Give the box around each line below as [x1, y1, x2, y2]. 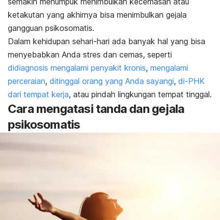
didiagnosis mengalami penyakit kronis [8, 63, 146, 73]
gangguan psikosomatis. [8, 23, 94, 33]
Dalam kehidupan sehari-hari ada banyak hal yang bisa [8, 36, 205, 47]
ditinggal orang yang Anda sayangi [50, 76, 174, 86]
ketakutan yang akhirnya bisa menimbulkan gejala [8, 10, 187, 20]
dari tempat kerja [8, 89, 69, 100]
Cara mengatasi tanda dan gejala [8, 102, 185, 116]
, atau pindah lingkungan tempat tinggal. [69, 89, 212, 100]
